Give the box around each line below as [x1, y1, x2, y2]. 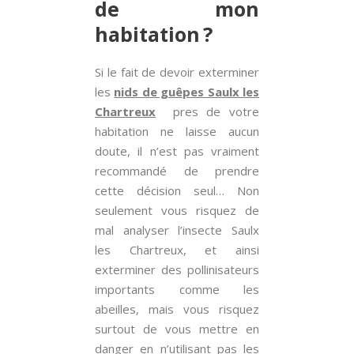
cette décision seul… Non [95, 183, 259, 198]
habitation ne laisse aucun [95, 123, 259, 139]
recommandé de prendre [95, 163, 259, 179]
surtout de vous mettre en [95, 321, 259, 337]
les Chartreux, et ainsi [95, 242, 259, 258]
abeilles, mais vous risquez [95, 301, 259, 317]
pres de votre [156, 104, 259, 119]
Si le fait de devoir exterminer [95, 64, 259, 80]
